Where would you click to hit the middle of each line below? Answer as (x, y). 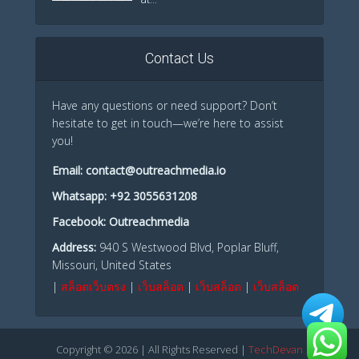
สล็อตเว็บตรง (93, 287)
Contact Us (179, 58)
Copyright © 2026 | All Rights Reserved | (152, 350)
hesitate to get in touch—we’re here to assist (168, 123)
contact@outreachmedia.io (156, 171)
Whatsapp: (81, 196)
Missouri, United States (112, 265)
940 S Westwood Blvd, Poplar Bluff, (188, 248)
